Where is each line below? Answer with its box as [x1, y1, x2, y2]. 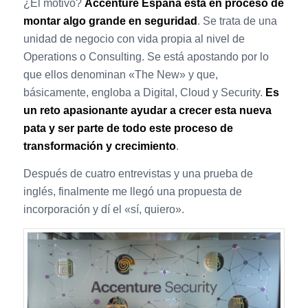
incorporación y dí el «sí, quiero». [23, 203, 184, 215]
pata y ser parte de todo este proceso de [23, 122, 233, 135]
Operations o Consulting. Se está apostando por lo [23, 51, 269, 63]
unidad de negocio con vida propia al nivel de [23, 33, 245, 45]
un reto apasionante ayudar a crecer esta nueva [23, 104, 272, 117]
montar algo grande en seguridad [23, 15, 197, 27]
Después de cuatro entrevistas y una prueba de [23, 167, 253, 179]
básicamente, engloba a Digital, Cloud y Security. [23, 87, 265, 99]
